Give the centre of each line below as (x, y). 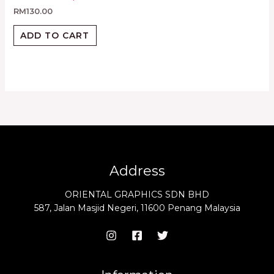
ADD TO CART (55, 35)
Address (137, 171)
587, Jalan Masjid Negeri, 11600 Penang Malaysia (137, 208)
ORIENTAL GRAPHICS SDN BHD (137, 194)
